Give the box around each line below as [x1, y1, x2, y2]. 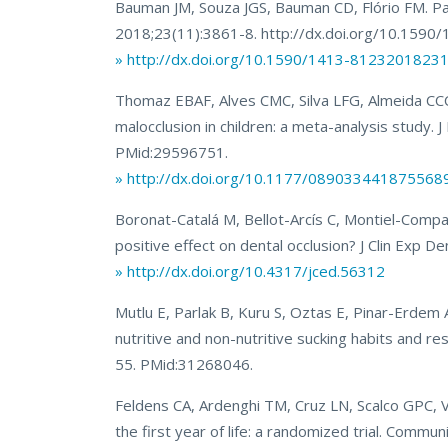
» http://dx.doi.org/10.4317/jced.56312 [115, 261, 386, 282]
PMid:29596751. [115, 142, 229, 163]
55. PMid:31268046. [115, 354, 254, 375]
